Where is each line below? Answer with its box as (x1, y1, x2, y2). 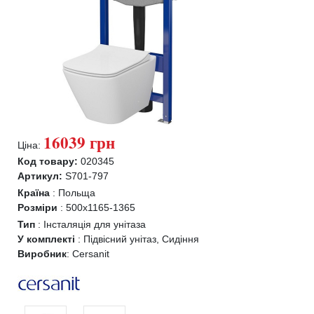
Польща (58, 187, 95, 198)
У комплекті (18, 233, 78, 245)
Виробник (18, 248, 67, 259)
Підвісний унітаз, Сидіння (83, 233, 199, 245)
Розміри (18, 202, 60, 213)
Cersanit (72, 248, 109, 259)
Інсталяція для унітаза (43, 219, 146, 230)
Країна (18, 187, 53, 198)
